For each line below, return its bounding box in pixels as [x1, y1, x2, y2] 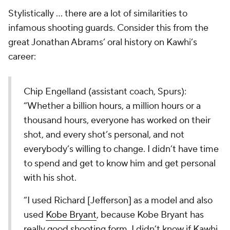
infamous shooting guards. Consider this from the [8, 22, 208, 34]
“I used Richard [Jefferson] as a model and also [24, 195, 213, 206]
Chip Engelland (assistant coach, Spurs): [24, 86, 186, 98]
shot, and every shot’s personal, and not [24, 129, 184, 141]
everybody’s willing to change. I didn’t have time [24, 143, 219, 155]
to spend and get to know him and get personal [24, 158, 216, 169]
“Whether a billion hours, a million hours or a [24, 100, 201, 112]
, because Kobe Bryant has [97, 209, 204, 221]
